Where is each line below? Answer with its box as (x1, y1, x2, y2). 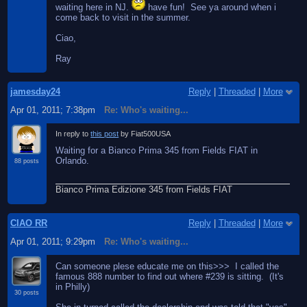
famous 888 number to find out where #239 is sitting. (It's (56, 271, 284, 282)
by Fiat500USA (119, 129, 171, 138)
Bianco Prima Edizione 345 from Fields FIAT (56, 184, 233, 195)
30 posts (14, 288, 40, 296)
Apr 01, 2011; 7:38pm (10, 105, 95, 116)
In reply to (56, 129, 91, 138)
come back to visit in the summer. (56, 12, 191, 23)
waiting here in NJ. (56, 1, 132, 12)
